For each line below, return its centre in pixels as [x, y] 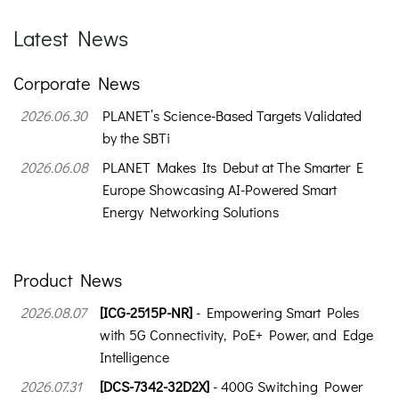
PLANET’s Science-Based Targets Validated [232, 116]
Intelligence [134, 357]
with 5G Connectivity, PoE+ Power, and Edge [236, 335]
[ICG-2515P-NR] [146, 313]
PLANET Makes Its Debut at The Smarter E [233, 167]
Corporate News [77, 83]
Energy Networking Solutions [191, 212]
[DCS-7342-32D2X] [155, 387]
